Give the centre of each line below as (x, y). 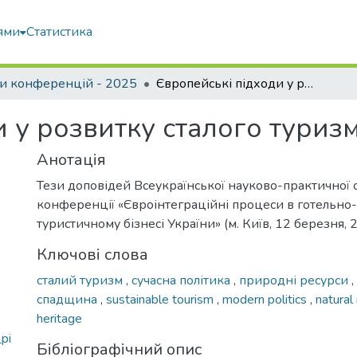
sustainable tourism (161, 300)
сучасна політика (182, 280)
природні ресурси (295, 280)
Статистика (60, 32)
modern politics (266, 300)
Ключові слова (92, 255)
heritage (59, 319)
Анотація (71, 160)
